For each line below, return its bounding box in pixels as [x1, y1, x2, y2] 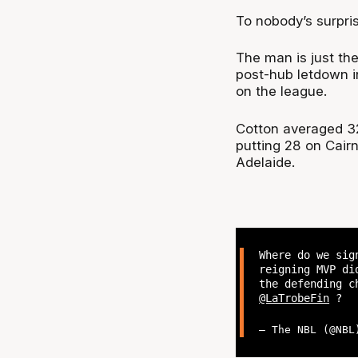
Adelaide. [235, 153, 295, 170]
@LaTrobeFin [259, 291, 330, 304]
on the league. [235, 83, 327, 100]
